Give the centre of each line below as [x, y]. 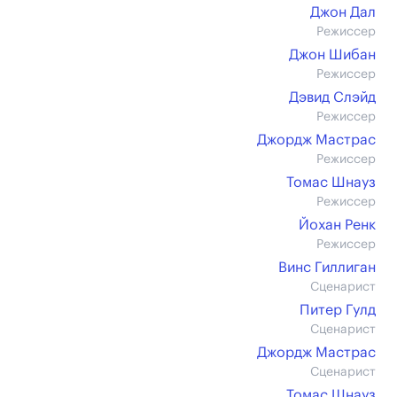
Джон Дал [343, 12]
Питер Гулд [338, 310]
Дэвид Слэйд [332, 97]
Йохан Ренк [337, 225]
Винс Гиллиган [327, 268]
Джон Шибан [332, 55]
